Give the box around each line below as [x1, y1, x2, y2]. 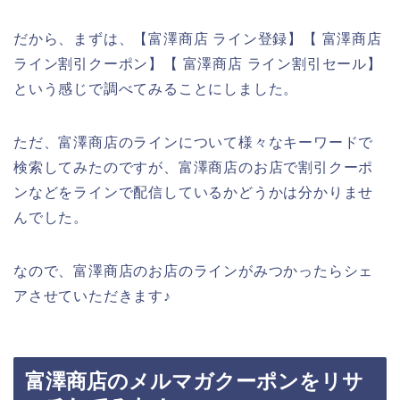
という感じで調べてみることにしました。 [13, 80, 299, 96]
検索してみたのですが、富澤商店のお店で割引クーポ [13, 159, 374, 175]
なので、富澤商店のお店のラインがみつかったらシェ [13, 262, 374, 279]
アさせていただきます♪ [13, 287, 171, 304]
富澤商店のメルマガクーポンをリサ [25, 370, 363, 394]
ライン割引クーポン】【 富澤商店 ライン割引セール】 [13, 55, 382, 71]
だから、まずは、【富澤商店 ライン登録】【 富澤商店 [13, 30, 382, 46]
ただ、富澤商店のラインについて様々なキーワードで [13, 134, 374, 150]
